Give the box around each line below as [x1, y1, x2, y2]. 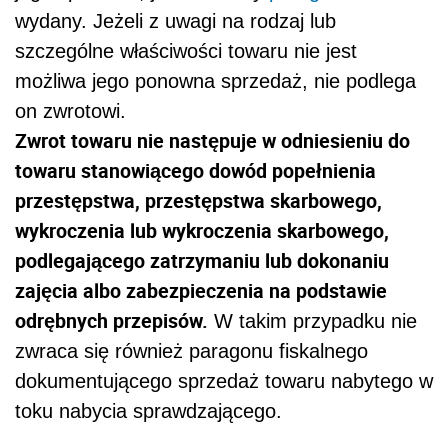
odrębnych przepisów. [15, 306, 208, 334]
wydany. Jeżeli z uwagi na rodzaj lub [15, 9, 336, 32]
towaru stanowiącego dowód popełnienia [15, 156, 376, 184]
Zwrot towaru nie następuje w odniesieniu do [15, 126, 410, 154]
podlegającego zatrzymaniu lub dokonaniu [15, 246, 389, 274]
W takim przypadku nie [208, 309, 417, 332]
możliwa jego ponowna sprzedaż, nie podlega [15, 69, 416, 92]
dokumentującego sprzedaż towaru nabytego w [15, 369, 433, 392]
